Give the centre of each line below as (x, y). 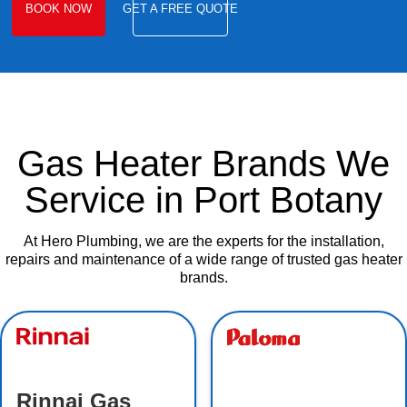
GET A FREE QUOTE (181, 9)
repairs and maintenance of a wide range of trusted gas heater (203, 260)
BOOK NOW (59, 9)
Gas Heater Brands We (203, 164)
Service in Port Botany (203, 200)
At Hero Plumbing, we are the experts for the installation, (203, 242)
